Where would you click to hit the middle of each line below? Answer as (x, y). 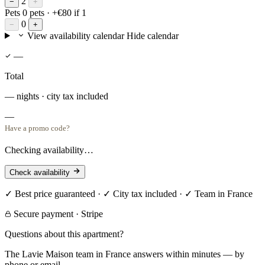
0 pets (35, 12)
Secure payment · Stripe (57, 214)
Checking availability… (49, 150)
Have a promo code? (37, 128)
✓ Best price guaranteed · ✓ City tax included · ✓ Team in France (129, 193)
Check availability (40, 172)
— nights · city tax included (56, 96)
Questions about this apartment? (64, 234)
